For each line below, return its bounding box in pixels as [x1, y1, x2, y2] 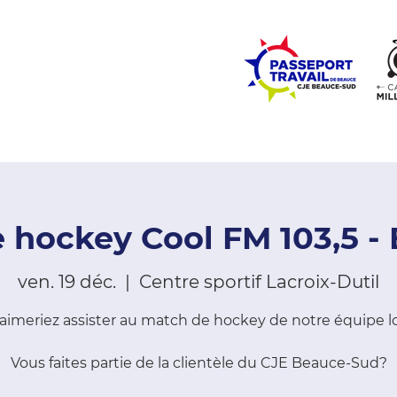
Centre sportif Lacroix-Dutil [139, 271, 379, 292]
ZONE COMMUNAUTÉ [141, 138, 276, 154]
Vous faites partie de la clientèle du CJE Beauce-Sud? [10, 354, 387, 371]
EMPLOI [303, 138, 353, 154]
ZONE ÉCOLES [24, 138, 114, 154]
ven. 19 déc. [18, 271, 116, 292]
